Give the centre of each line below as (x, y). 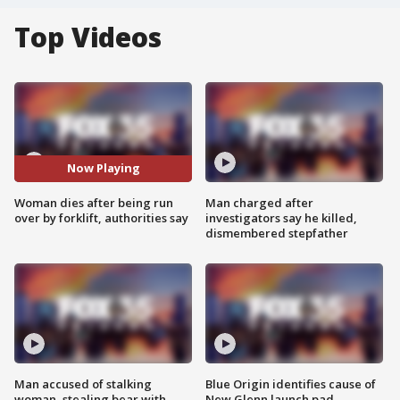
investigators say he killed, (281, 217)
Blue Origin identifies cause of (291, 383)
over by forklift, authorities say (101, 217)
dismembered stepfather (277, 233)
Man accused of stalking (83, 383)
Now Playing (103, 168)
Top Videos (88, 37)
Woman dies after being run (94, 202)
